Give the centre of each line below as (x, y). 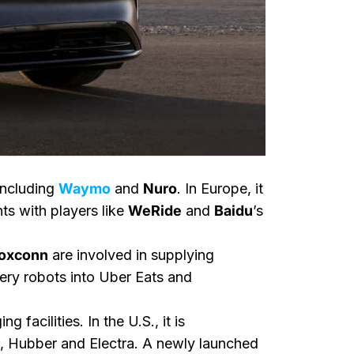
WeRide (155, 211)
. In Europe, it (220, 188)
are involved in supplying (131, 255)
